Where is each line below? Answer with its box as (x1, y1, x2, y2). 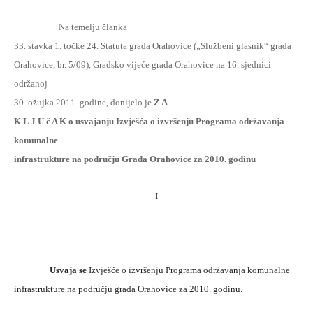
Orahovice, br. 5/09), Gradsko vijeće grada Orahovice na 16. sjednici (14, 59, 271, 70)
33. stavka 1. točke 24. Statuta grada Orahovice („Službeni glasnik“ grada (14, 41, 291, 51)
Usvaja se (50, 265, 89, 275)
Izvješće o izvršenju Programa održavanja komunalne (89, 265, 290, 275)
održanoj (14, 78, 48, 89)
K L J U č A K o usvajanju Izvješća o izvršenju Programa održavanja (14, 116, 284, 126)
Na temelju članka (59, 22, 127, 32)
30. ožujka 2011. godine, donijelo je (14, 97, 154, 108)
